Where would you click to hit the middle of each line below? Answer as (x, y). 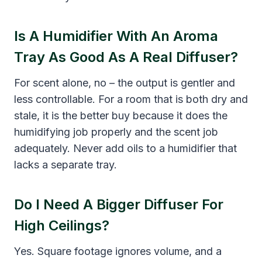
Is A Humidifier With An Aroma (116, 36)
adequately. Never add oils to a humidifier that (125, 148)
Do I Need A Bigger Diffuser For (119, 204)
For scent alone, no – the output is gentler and (125, 82)
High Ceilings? (62, 225)
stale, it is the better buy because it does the (121, 115)
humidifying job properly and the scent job (116, 132)
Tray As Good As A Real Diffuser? (126, 57)
